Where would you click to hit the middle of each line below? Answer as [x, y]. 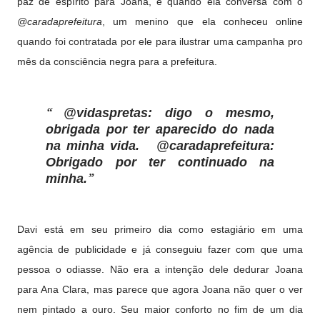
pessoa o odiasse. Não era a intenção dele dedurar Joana [160, 269]
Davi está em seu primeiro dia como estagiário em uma [160, 229]
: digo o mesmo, [211, 113]
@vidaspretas [106, 113]
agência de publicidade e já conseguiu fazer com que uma [160, 249]
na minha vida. [101, 146]
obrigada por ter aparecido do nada [160, 129]
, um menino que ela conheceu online [202, 21]
